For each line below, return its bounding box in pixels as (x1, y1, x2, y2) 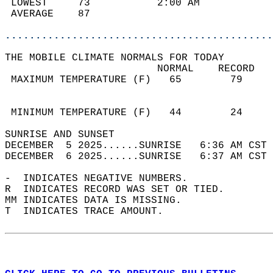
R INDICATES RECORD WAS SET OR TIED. (5, 184, 236, 195)
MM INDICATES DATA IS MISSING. (5, 195, 194, 206)
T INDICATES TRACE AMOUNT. (5, 206, 175, 217)
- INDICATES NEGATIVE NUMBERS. (5, 173, 200, 184)
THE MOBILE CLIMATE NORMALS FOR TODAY (5, 52, 236, 63)
